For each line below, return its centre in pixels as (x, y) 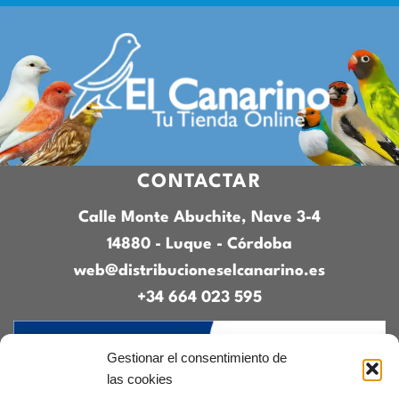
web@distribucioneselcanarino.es (199, 271)
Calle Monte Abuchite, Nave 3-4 (199, 217)
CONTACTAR (199, 183)
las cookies (140, 379)
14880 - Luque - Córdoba (199, 244)
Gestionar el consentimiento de (197, 358)
